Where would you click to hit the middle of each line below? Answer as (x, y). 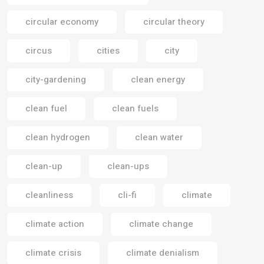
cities (108, 50)
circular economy (62, 22)
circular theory (174, 22)
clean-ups (128, 166)
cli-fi (127, 195)
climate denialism (163, 253)
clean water (159, 137)
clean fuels (135, 108)
